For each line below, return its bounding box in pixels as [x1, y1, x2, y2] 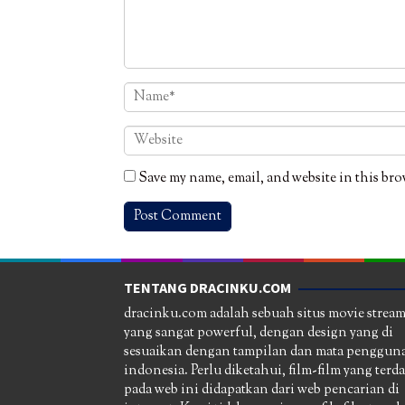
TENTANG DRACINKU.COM [124, 278, 291, 297]
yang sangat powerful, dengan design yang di [124, 324, 393, 344]
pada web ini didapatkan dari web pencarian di [124, 381, 400, 400]
